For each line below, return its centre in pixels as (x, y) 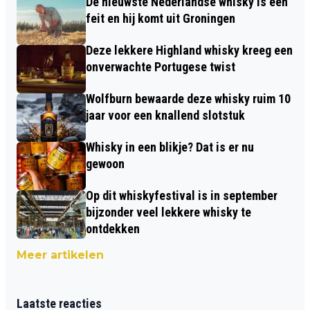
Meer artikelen (60, 255)
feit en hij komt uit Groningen (161, 18)
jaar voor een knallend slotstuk (165, 115)
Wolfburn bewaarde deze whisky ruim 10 (188, 98)
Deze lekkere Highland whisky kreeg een (189, 50)
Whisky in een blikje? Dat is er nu (170, 147)
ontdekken (113, 228)
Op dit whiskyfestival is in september (182, 195)
